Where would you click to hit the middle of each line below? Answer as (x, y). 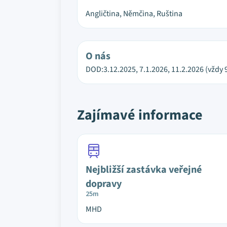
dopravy (104, 184)
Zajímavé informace (140, 115)
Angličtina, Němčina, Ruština (134, 14)
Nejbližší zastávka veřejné (144, 170)
